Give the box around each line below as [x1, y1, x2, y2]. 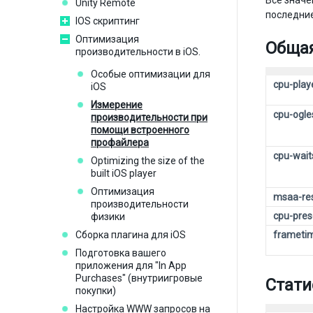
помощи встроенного [91, 124, 189, 136]
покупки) [75, 285, 116, 296]
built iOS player [91, 168, 156, 179]
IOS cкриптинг [75, 15, 140, 27]
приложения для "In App [75, 260, 187, 271]
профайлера [91, 137, 149, 148]
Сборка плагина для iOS [75, 229, 186, 240]
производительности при [91, 112, 208, 123]
